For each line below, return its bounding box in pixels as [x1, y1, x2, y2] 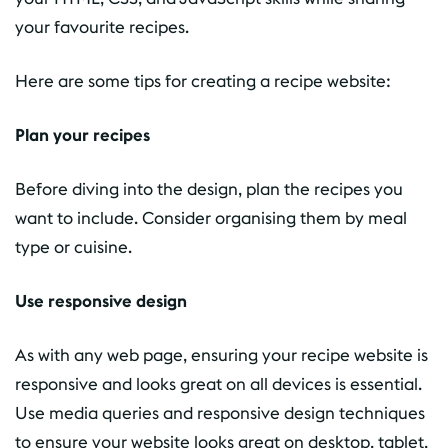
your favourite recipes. [15, 16, 189, 39]
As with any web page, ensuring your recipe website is [15, 344, 428, 367]
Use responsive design [15, 290, 187, 313]
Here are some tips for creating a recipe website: [15, 70, 391, 93]
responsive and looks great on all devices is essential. [15, 373, 422, 396]
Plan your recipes [15, 124, 150, 147]
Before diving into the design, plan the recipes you [15, 178, 403, 201]
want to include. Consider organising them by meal [15, 207, 407, 230]
